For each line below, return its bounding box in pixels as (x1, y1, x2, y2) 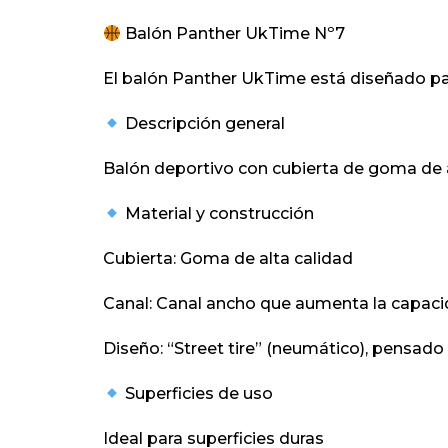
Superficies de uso (121, 384, 274, 404)
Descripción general (121, 114, 286, 134)
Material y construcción (121, 204, 315, 224)
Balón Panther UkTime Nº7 (121, 24, 346, 43)
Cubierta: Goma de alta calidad (103, 249, 353, 269)
